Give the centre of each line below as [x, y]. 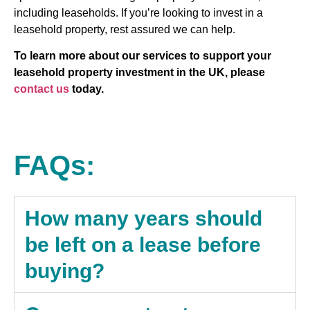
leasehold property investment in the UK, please [139, 72]
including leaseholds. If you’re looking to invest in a [138, 12]
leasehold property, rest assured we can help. [126, 29]
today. [86, 89]
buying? [65, 271]
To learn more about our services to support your [143, 55]
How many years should [144, 219]
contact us [42, 89]
